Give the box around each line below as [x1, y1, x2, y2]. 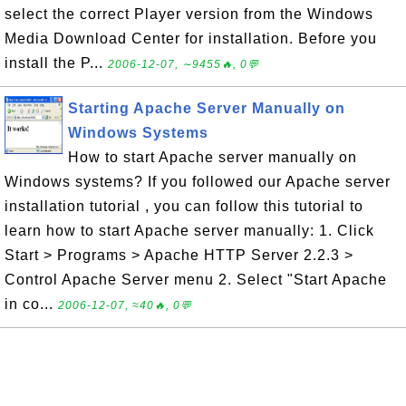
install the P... [5, 55, 108, 71]
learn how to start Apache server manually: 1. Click [5, 223, 374, 238]
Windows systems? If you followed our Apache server [5, 174, 391, 189]
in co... [5, 296, 58, 312]
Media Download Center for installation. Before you [5, 31, 377, 46]
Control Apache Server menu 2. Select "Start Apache [5, 272, 387, 287]
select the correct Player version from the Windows [5, 6, 373, 22]
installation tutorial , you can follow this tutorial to [5, 198, 363, 214]
